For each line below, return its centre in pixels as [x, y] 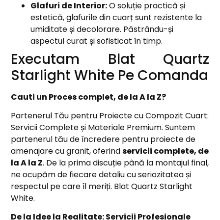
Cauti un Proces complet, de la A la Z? [89, 97]
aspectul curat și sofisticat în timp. [97, 41]
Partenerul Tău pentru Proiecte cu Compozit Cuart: [110, 115]
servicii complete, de [166, 151]
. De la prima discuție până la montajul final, [126, 163]
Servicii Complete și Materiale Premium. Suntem [103, 127]
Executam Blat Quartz [110, 59]
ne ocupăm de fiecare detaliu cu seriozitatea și [101, 174]
